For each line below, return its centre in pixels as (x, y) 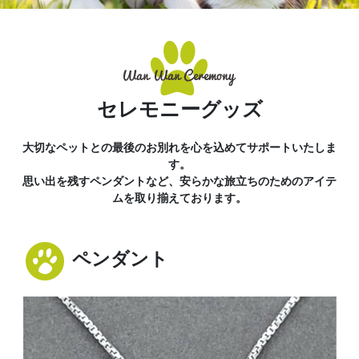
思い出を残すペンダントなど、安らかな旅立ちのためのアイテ (179, 181)
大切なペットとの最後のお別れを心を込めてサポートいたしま (179, 147)
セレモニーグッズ (179, 109)
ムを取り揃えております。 (179, 198)
